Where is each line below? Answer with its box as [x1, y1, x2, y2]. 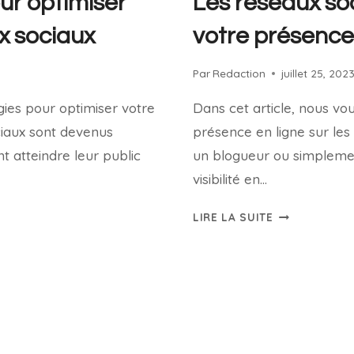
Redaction [213, 66, 266, 80]
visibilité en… [193, 171, 267, 187]
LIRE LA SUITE [193, 210, 273, 224]
